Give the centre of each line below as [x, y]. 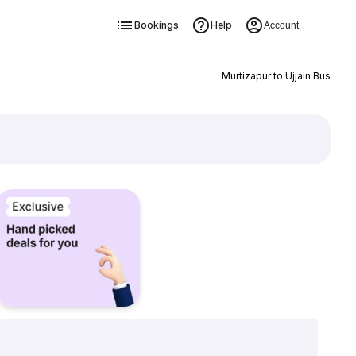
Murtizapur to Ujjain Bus [276, 76]
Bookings [156, 25]
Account [281, 25]
